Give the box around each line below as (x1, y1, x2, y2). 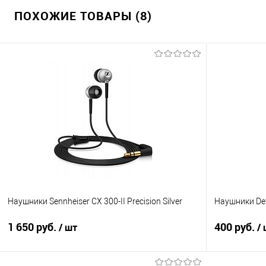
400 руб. (214, 220, 257, 234)
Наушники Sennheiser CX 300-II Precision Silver (8, 196, 182, 206)
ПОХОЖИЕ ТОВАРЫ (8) (14, 8, 152, 24)
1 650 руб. (8, 220, 59, 234)
